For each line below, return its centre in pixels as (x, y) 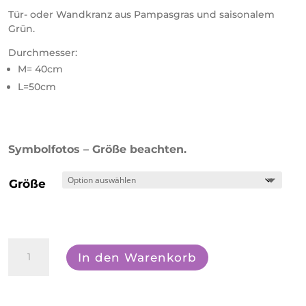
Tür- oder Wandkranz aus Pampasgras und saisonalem (141, 15)
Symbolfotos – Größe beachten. (97, 150)
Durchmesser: (43, 53)
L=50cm (37, 87)
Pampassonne (50, 248)
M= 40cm (40, 69)
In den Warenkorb (138, 257)
